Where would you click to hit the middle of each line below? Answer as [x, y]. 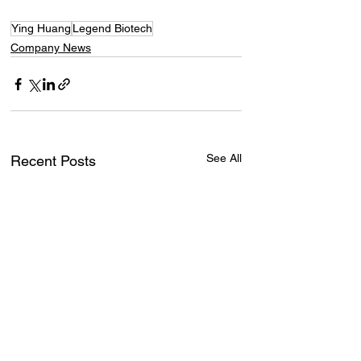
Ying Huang [41, 29]
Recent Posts [53, 161]
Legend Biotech [112, 29]
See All [224, 158]
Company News [51, 48]
